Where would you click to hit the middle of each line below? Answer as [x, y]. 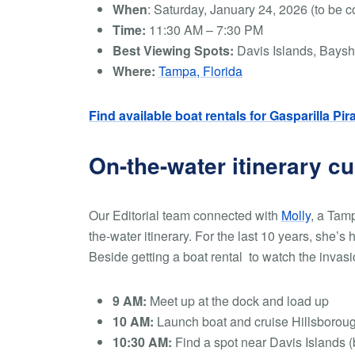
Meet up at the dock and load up [238, 301]
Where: [134, 71]
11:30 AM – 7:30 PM [204, 30]
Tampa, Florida [200, 71]
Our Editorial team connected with [185, 215]
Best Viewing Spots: [175, 50]
